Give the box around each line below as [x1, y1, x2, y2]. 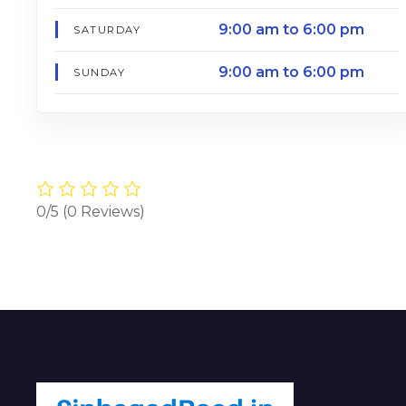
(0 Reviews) [63, 203, 145, 221]
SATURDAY [73, 23, 141, 36]
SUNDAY [73, 66, 126, 80]
